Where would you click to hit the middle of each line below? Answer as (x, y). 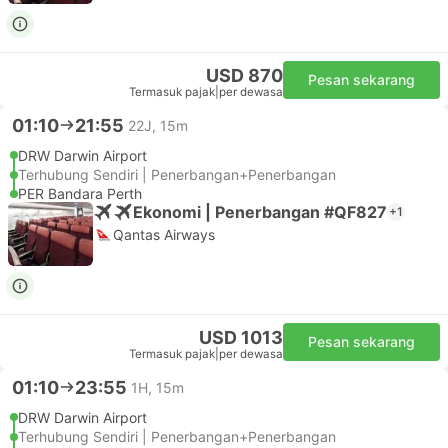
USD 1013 (241, 337)
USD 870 (244, 75)
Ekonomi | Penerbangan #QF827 (260, 211)
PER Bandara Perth (80, 193)
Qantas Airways (164, 234)
